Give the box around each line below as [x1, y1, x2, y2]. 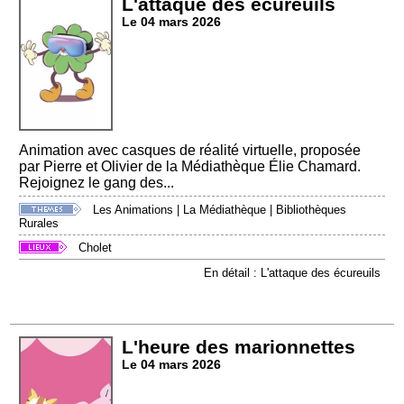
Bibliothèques [276, 202, 347, 216]
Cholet [78, 241, 113, 255]
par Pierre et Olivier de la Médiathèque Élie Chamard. [19, 159, 362, 175]
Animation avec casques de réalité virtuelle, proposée [19, 142, 362, 159]
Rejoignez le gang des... [19, 175, 175, 191]
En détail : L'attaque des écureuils [203, 265, 381, 280]
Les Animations [93, 202, 174, 216]
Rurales [19, 216, 60, 230]
